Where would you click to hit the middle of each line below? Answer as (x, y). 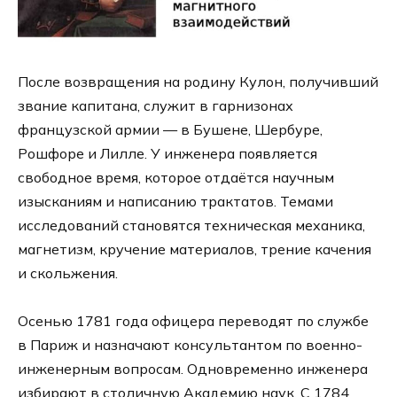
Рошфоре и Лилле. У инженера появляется (167, 154)
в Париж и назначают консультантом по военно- (190, 345)
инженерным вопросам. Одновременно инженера (193, 369)
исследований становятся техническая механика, (191, 226)
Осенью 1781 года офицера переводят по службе (193, 321)
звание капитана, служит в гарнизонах (156, 106)
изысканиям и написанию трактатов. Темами (175, 202)
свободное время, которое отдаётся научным (176, 178)
